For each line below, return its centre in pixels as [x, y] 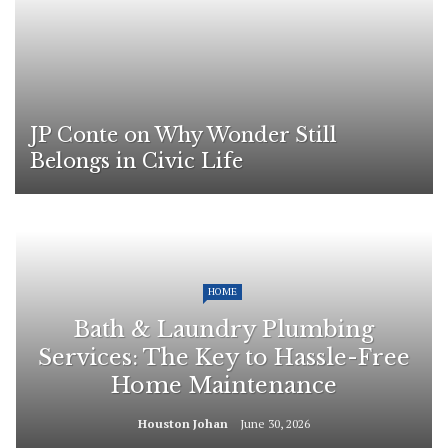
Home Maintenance [224, 385]
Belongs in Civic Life [136, 161]
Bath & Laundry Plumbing [224, 329]
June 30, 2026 [275, 423]
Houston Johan [183, 423]
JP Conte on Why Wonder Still [183, 135]
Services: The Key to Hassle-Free [224, 357]
